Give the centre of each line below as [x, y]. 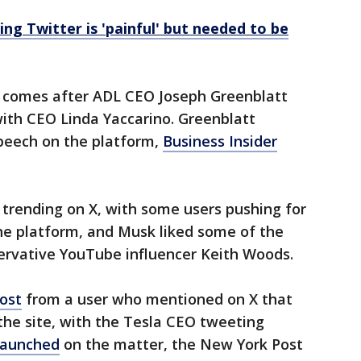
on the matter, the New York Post [181, 344]
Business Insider [220, 141]
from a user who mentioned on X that [157, 299]
